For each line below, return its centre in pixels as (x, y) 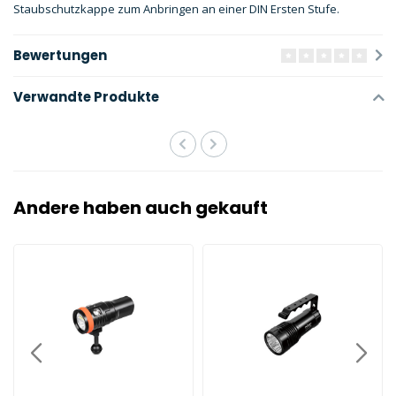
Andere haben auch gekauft (141, 208)
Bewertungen (60, 55)
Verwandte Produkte (86, 97)
